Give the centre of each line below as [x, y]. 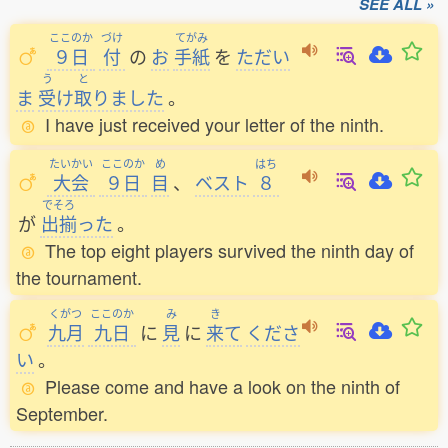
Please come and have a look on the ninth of [222, 386]
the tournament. [79, 277]
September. [62, 413]
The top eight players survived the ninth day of [229, 250]
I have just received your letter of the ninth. [214, 124]
